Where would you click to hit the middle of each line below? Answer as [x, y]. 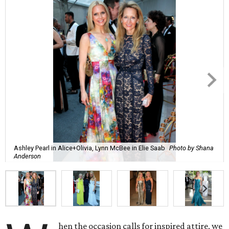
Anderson [27, 156]
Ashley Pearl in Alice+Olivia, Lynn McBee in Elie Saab [89, 148]
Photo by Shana [191, 148]
